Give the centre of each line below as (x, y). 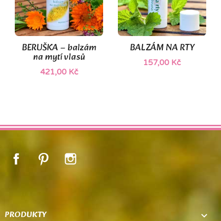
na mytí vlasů (59, 58)
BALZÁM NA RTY (162, 48)
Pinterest (68, 156)
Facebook (43, 156)
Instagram (97, 156)
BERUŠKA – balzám (59, 48)
